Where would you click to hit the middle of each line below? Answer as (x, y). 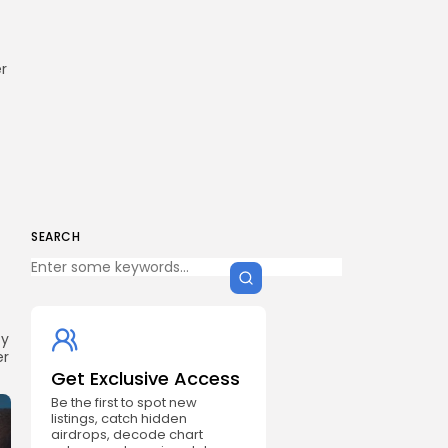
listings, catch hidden (119, 418)
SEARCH (55, 236)
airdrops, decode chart (127, 434)
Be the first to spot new (124, 402)
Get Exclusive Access (145, 378)
